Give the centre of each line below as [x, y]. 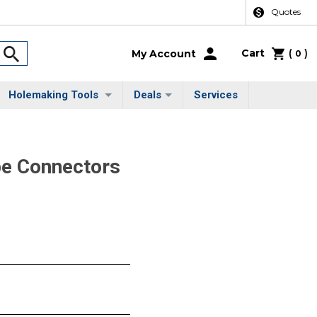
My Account [163, 53]
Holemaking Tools [54, 95]
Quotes [286, 12]
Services [215, 95]
